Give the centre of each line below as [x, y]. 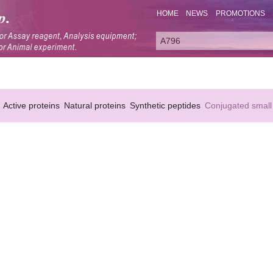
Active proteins [31, 105]
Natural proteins [95, 105]
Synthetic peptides [165, 105]
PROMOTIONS [240, 14]
